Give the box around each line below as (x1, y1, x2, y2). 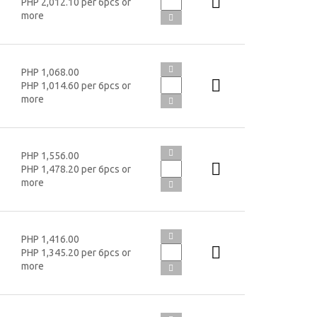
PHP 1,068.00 (21, 66, 79, 78)
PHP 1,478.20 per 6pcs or (21, 163, 131, 175)
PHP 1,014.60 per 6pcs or (21, 79, 131, 91)
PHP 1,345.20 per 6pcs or (21, 246, 131, 258)
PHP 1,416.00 (21, 233, 79, 245)
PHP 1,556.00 (21, 149, 79, 161)
